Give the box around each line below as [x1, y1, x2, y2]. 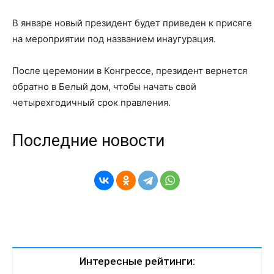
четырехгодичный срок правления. [12, 97, 171, 109]
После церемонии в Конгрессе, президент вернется [12, 65, 247, 77]
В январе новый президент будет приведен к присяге [12, 17, 252, 29]
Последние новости [12, 131, 165, 151]
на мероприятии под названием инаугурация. [12, 33, 216, 45]
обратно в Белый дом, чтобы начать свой [12, 81, 196, 93]
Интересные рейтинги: [79, 255, 195, 268]
